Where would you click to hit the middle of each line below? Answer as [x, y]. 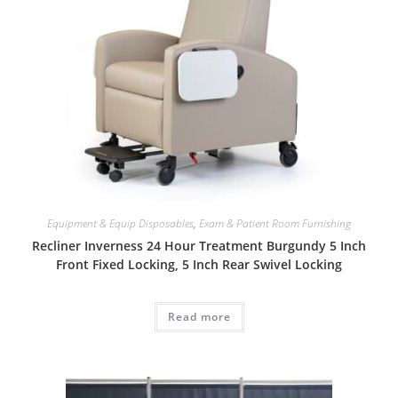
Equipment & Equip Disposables [120, 224]
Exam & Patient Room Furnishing [275, 224]
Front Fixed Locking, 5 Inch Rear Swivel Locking [199, 265]
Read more [199, 317]
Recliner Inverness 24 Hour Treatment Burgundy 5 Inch [199, 246]
